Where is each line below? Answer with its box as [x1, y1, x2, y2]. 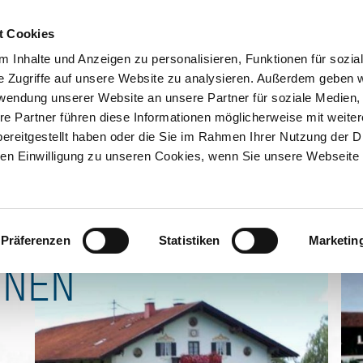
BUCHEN [276, 9, 320, 23]
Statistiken [159, 233, 220, 247]
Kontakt [92, 61, 150, 79]
